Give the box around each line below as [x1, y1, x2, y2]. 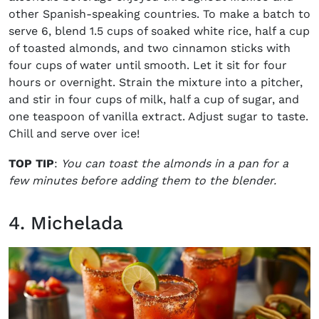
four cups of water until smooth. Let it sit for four [9, 58, 287, 73]
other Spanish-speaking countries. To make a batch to [9, 7, 310, 21]
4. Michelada [9, 212, 123, 234]
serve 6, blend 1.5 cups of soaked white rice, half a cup [9, 24, 310, 38]
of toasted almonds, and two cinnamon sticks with [9, 41, 291, 56]
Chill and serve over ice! [9, 127, 143, 141]
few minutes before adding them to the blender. [9, 174, 276, 188]
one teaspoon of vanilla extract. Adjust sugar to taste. [9, 110, 308, 124]
